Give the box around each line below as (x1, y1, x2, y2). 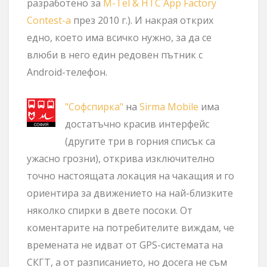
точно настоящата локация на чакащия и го (27, 169, 234, 182)
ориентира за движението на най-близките (27, 187, 233, 200)
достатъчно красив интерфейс (65, 117, 209, 131)
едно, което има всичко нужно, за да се (27, 31, 212, 44)
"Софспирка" (65, 100, 123, 113)
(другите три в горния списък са (65, 135, 215, 148)
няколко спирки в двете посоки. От (27, 204, 193, 217)
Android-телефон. (27, 66, 107, 79)
